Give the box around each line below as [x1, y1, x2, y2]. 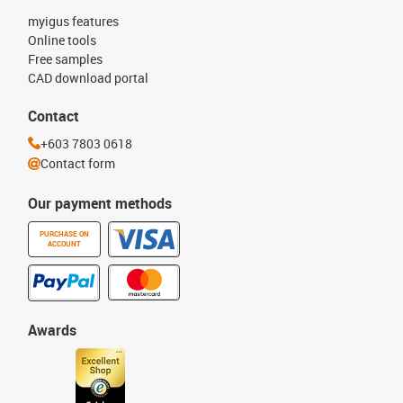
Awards [28, 319, 76, 340]
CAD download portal [28, 68, 148, 86]
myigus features [28, 12, 119, 30]
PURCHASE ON [40, 228, 89, 238]
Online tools [28, 31, 96, 49]
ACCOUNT [48, 238, 81, 248]
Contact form [40, 155, 115, 172]
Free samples [28, 49, 103, 67]
